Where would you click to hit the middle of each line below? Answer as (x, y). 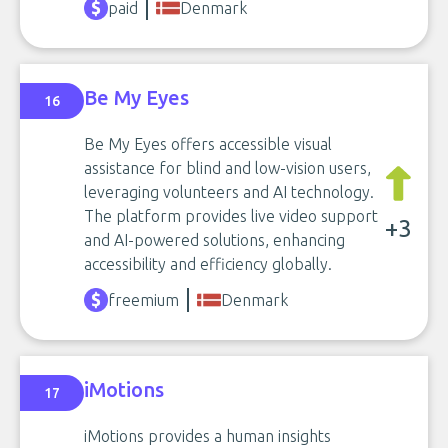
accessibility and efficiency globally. (208, 263)
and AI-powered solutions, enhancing (214, 239)
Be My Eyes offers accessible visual (208, 143)
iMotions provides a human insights (207, 435)
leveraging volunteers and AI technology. (229, 191)
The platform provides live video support (231, 215)
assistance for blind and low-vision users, (227, 167)
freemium (143, 299)
